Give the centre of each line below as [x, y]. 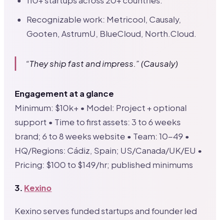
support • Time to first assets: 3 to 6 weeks [98, 122]
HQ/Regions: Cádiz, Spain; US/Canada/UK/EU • [109, 151]
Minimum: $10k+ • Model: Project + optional [101, 108]
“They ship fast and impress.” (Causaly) [102, 64]
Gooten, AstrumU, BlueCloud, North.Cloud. [112, 34]
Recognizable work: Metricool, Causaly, [104, 20]
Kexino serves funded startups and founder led [106, 211]
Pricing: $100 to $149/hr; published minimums [104, 165]
